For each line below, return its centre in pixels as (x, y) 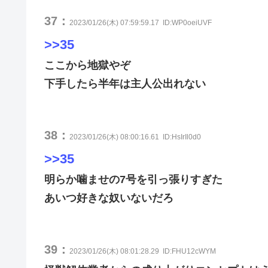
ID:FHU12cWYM (189, 251)
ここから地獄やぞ (87, 65)
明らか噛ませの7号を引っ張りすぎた (133, 179)
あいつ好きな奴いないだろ (109, 198)
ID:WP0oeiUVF (187, 23)
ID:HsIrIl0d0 (182, 137)
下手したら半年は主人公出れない (125, 84)
